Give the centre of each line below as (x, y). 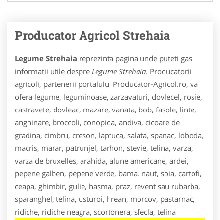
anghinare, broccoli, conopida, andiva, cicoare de (97, 122)
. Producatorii (169, 71)
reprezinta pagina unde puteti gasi (136, 58)
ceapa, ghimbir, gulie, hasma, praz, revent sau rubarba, (108, 186)
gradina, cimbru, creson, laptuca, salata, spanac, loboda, (109, 135)
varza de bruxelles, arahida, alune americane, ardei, (102, 160)
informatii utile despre (53, 71)
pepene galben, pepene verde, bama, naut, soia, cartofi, (108, 173)
